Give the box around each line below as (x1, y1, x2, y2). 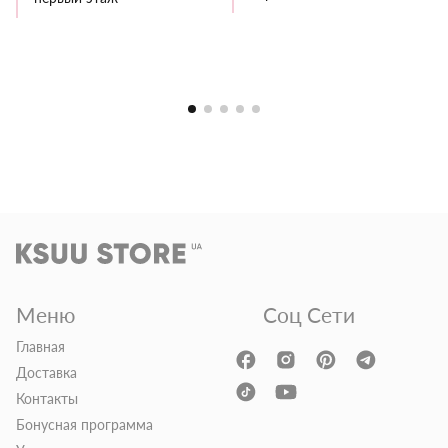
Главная (16, 338, 65, 356)
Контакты (16, 390, 78, 408)
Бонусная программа (16, 416, 153, 434)
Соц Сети (262, 302, 355, 328)
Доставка (16, 364, 77, 382)
